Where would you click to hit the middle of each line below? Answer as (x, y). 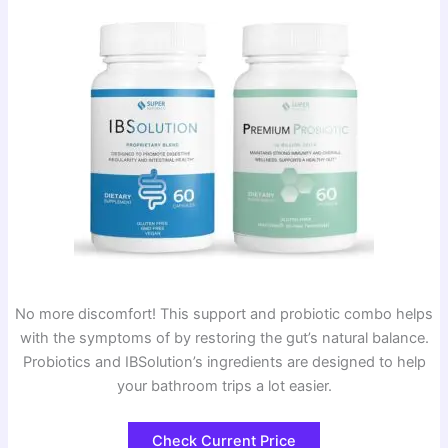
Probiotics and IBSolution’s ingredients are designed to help (224, 362)
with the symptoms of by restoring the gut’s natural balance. (224, 338)
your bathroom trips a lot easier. (224, 386)
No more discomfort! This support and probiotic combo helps (224, 314)
